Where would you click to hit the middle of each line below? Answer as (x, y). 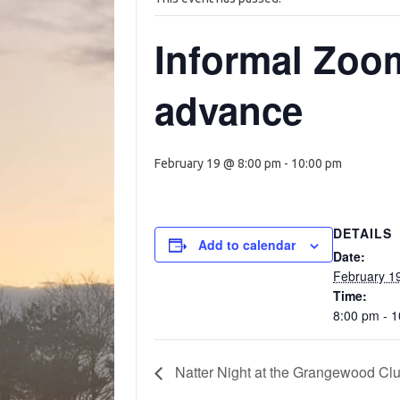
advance (229, 110)
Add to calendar (247, 245)
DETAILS (362, 233)
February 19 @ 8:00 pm (218, 163)
